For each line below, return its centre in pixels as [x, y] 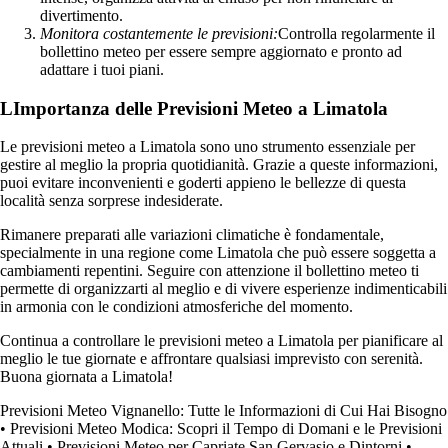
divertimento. [81, 15]
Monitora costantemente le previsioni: [159, 33]
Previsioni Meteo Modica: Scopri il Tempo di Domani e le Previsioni [226, 429]
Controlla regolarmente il [356, 33]
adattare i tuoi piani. [102, 69]
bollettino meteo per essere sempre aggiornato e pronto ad [221, 51]
